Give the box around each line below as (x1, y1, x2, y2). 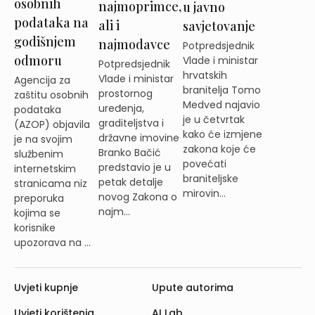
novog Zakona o (98, 190, 177, 205)
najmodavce (98, 36, 170, 53)
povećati (182, 157, 226, 172)
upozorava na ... (14, 235, 91, 250)
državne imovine (98, 131, 179, 146)
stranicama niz (14, 176, 87, 191)
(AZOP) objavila (14, 117, 90, 131)
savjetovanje (182, 18, 255, 35)
